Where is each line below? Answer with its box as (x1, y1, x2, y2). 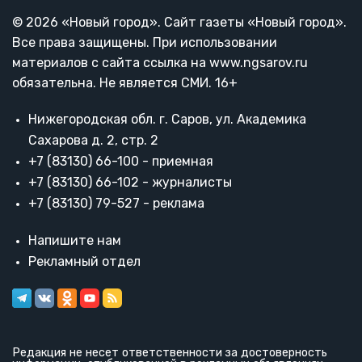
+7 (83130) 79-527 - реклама (28, 196, 204, 212)
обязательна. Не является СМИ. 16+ (12, 75, 238, 91)
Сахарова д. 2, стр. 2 (28, 133, 158, 149)
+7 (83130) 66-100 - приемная (28, 154, 213, 170)
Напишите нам (28, 233, 121, 249)
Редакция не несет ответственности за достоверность (12, 346, 327, 360)
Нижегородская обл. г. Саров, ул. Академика (28, 112, 306, 128)
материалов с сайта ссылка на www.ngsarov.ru (12, 55, 308, 71)
